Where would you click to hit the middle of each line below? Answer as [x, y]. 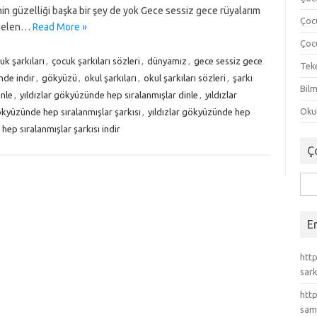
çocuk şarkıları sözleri [96, 61]
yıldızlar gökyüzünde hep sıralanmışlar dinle [109, 95]
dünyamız [167, 61]
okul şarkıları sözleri [184, 78]
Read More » [59, 27]
